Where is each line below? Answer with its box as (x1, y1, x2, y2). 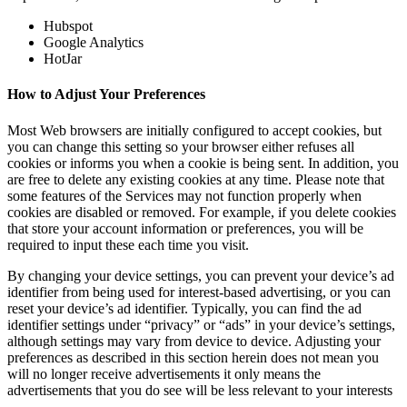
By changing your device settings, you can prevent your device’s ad (7, 267, 394, 283)
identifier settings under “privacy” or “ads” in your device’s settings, (7, 316, 395, 333)
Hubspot (44, 18, 93, 35)
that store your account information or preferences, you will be (7, 220, 363, 236)
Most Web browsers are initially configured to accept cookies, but (7, 122, 382, 138)
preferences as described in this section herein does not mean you (7, 349, 379, 365)
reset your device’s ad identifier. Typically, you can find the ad (7, 300, 362, 316)
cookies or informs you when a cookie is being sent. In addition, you (7, 154, 399, 171)
